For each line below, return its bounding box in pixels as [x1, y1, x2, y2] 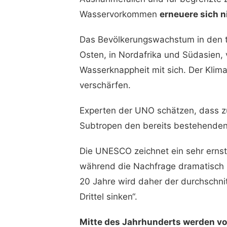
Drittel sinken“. [79, 192, 137, 202]
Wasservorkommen [79, 9, 160, 19]
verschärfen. [79, 80, 131, 90]
